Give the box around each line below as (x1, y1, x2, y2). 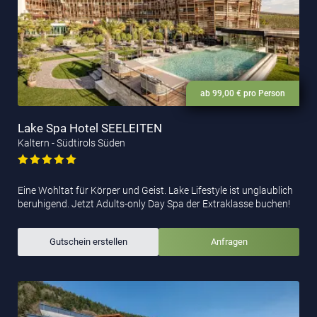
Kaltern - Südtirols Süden (18, 137, 125, 149)
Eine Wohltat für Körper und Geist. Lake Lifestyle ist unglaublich (18, 185, 293, 197)
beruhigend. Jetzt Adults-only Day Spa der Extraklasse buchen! (18, 198, 290, 210)
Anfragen (210, 236, 248, 248)
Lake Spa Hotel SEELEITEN (18, 121, 162, 136)
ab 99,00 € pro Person (200, 88, 285, 99)
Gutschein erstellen (49, 236, 127, 248)
